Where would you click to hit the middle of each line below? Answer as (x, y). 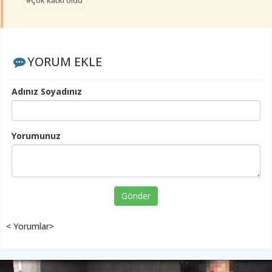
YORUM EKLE (64, 62)
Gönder (136, 196)
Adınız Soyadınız (47, 92)
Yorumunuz (36, 136)
